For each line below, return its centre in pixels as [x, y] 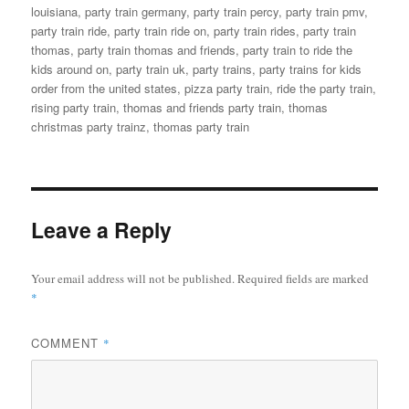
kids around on [70, 69]
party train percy [236, 12]
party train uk [151, 69]
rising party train [74, 108]
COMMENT [68, 343]
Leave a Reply [102, 230]
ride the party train [325, 89]
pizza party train [227, 89]
